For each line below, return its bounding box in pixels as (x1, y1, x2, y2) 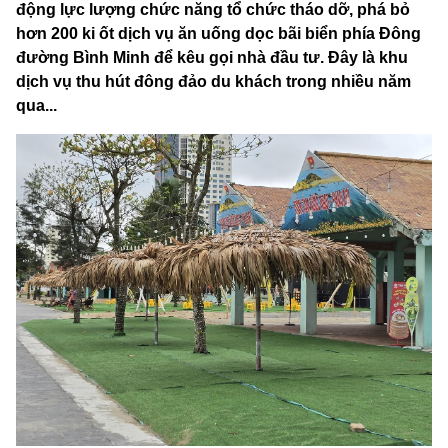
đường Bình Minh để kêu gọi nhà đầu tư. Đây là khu (16, 49, 408, 67)
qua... (16, 97, 57, 115)
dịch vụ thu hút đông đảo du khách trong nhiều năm (16, 73, 411, 91)
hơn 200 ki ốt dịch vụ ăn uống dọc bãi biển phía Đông (16, 25, 421, 43)
